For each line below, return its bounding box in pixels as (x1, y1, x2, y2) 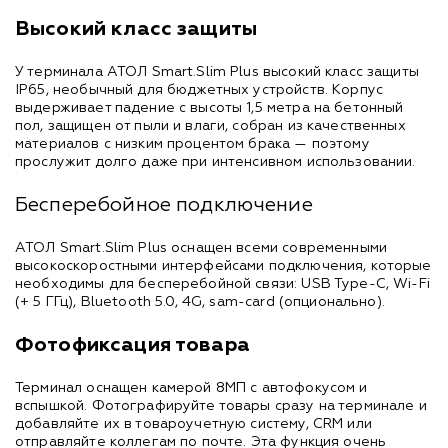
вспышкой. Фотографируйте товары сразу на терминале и (15, 398, 427, 413)
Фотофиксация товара (15, 334, 250, 355)
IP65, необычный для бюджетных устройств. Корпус (15, 82, 384, 97)
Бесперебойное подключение (15, 194, 313, 215)
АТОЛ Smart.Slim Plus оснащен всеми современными (15, 240, 388, 255)
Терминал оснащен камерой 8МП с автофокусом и (15, 380, 368, 395)
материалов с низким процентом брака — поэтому (15, 136, 370, 151)
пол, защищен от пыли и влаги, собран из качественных (15, 118, 406, 133)
